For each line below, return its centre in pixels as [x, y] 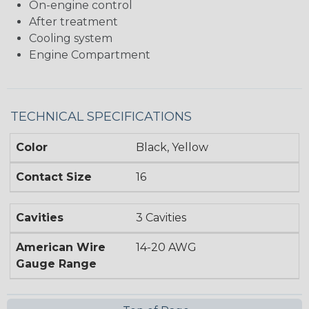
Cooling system [71, 39]
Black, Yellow [172, 148]
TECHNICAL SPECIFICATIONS [101, 117]
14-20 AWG [167, 248]
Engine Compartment [90, 55]
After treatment [73, 22]
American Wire [61, 248]
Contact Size [54, 177]
